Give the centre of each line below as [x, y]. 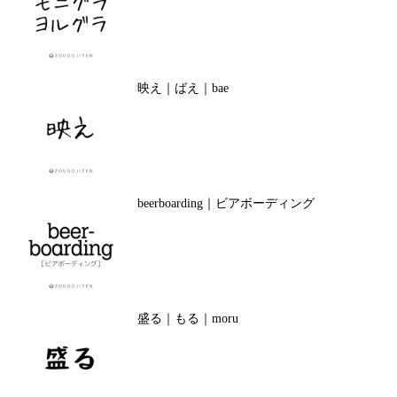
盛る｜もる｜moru [187, 319]
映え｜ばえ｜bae [183, 88]
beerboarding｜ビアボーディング [226, 203]
